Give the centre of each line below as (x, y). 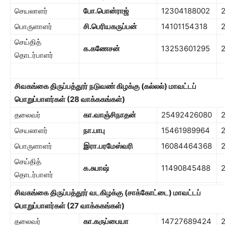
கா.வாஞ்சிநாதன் (110, 115)
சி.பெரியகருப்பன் (110, 26)
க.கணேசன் (102, 48)
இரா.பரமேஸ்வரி (108, 146)
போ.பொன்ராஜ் (106, 11)
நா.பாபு (94, 130)
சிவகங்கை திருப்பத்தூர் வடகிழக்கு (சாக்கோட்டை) (94, 192)
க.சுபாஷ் (96, 168)
